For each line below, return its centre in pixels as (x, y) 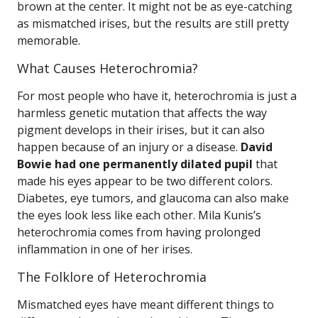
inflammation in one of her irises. (105, 249)
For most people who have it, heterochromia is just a (157, 96)
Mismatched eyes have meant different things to (146, 305)
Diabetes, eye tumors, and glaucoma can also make (153, 198)
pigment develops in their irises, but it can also (141, 130)
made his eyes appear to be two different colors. (145, 181)
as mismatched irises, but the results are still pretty (153, 23)
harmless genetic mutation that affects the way (142, 113)
